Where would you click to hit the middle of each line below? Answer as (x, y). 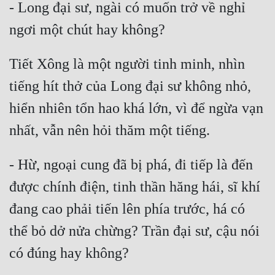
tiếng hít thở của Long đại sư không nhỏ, (130, 86)
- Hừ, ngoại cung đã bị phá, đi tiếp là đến (131, 165)
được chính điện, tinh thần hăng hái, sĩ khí (135, 187)
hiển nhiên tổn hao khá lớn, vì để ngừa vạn (136, 108)
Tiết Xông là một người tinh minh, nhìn (127, 64)
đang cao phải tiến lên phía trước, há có (127, 209)
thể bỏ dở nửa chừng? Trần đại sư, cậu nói (134, 231)
